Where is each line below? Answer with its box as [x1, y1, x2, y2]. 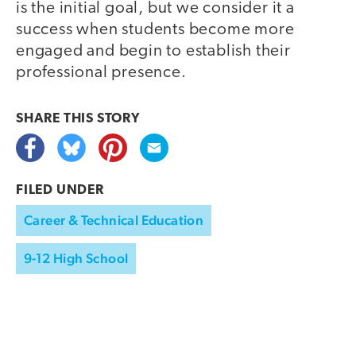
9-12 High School [24, 250, 129, 266]
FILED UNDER [16, 183, 104, 197]
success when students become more [16, 21, 295, 38]
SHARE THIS [16, 111, 97, 126]
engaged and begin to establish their [16, 42, 291, 60]
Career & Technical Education [24, 211, 204, 228]
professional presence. [16, 64, 187, 81]
